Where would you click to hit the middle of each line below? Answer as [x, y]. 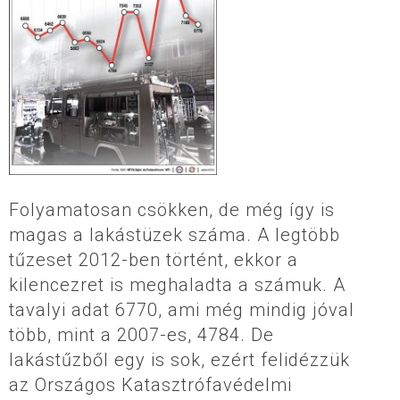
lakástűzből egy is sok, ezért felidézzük [179, 360]
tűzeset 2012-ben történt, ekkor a [154, 260]
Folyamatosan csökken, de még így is [172, 210]
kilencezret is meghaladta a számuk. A [177, 285]
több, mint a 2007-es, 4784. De [142, 335]
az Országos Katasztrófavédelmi [150, 385]
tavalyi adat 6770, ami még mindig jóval [182, 310]
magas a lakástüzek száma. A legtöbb [175, 235]
